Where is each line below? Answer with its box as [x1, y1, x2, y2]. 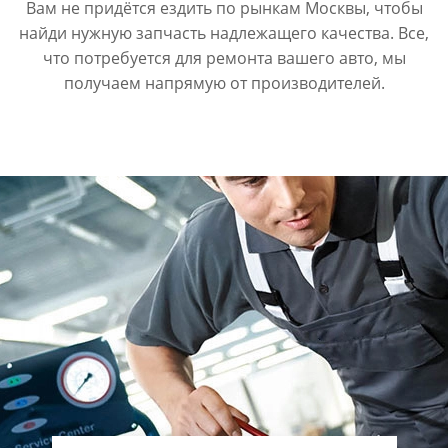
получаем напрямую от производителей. [63, 72, 385, 94]
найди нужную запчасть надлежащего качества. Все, [19, 22, 429, 44]
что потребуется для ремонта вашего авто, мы [42, 47, 406, 69]
